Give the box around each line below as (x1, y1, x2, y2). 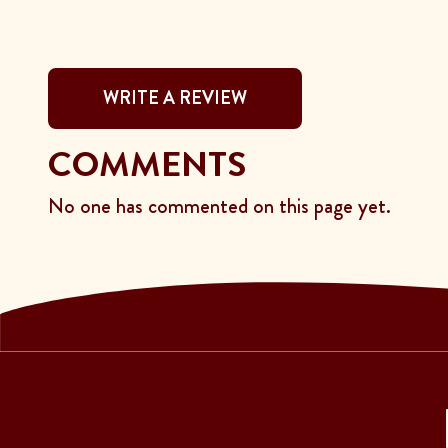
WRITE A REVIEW (103, 84, 247, 111)
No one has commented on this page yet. (48, 190, 391, 221)
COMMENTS (48, 138, 246, 189)
